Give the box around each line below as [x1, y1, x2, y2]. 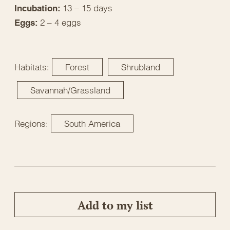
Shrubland [121, 61, 160, 72]
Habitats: [14, 61, 49, 72]
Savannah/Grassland [30, 84, 110, 95]
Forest [65, 61, 89, 72]
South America [64, 118, 120, 129]
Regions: [14, 118, 48, 129]
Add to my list [77, 198, 153, 213]
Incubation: [14, 3, 63, 13]
